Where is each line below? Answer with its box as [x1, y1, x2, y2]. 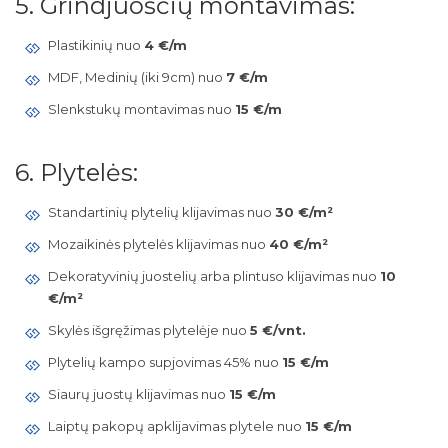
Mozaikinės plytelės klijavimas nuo [47, 236, 269, 252]
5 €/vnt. [249, 322, 306, 338]
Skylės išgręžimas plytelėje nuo [47, 322, 250, 338]
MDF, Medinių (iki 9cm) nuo [47, 69, 226, 85]
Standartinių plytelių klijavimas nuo [47, 204, 275, 220]
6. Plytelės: [15, 158, 138, 187]
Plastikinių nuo [47, 37, 144, 53]
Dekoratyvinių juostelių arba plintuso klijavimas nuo [47, 268, 380, 284]
